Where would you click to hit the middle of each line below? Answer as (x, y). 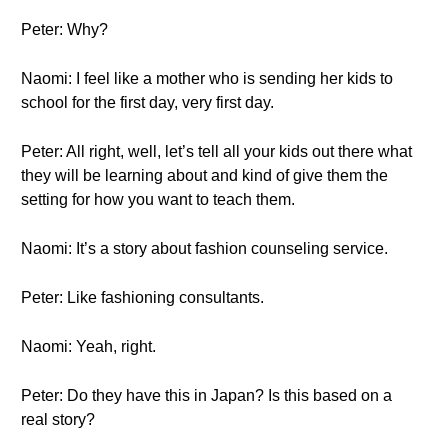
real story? (58, 419)
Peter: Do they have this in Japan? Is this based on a (206, 395)
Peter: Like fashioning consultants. (142, 297)
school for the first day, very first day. (147, 102)
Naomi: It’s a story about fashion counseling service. (204, 248)
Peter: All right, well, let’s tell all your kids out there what (216, 151)
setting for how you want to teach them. (158, 199)
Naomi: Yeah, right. (88, 346)
